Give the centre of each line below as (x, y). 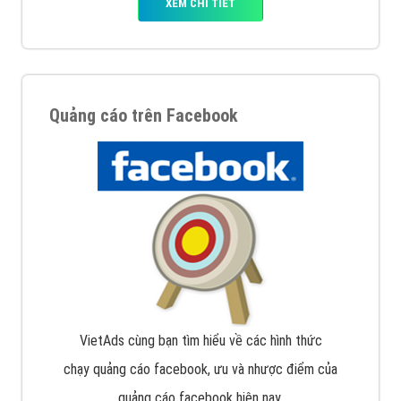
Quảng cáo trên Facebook (144, 116)
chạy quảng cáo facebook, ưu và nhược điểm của (200, 370)
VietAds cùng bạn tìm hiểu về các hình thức (200, 341)
